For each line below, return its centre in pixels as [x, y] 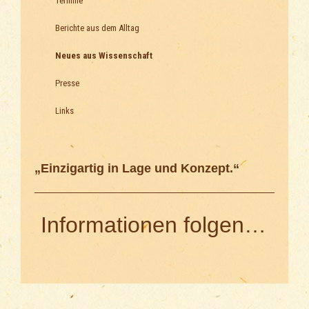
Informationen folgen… [150, 225]
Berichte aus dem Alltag [97, 28]
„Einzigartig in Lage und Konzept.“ [137, 169]
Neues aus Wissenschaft [104, 56]
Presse [67, 83]
